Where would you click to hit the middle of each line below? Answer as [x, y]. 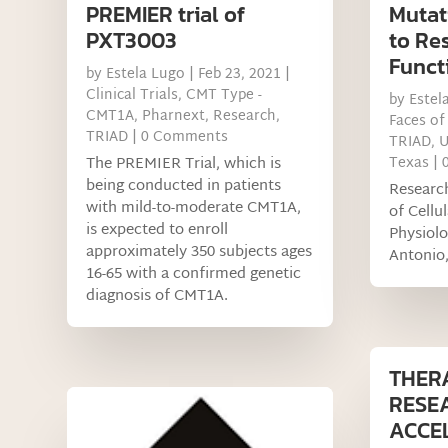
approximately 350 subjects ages [199, 252]
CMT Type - [224, 95]
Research [245, 116]
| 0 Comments [178, 137]
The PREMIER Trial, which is [184, 164]
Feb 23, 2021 [240, 74]
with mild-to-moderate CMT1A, [194, 208]
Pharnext [174, 116]
